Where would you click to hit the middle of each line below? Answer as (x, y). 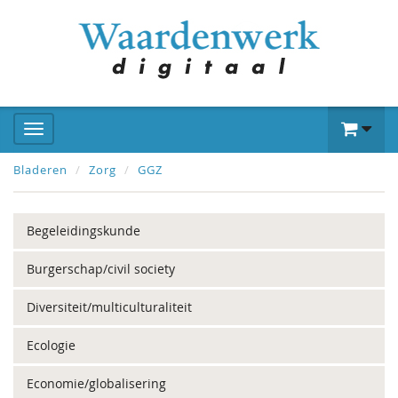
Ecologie (51, 345)
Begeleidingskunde (84, 231)
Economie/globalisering (96, 383)
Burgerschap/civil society (101, 269)
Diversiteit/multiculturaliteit (109, 307)
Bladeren (40, 170)
